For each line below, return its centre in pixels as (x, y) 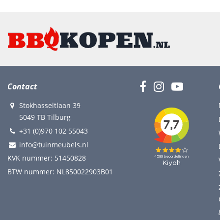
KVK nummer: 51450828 (47, 158)
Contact (22, 86)
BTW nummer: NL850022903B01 (60, 172)
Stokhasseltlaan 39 (50, 105)
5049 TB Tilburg (45, 117)
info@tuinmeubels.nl (54, 144)
